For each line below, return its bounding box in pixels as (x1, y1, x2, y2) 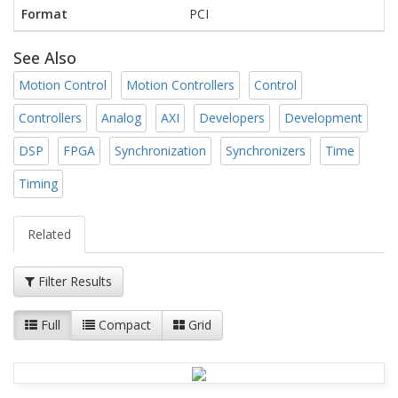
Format (21, 4, 68, 22)
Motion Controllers (126, 76, 235, 94)
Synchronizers (226, 142, 306, 160)
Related (28, 226, 71, 243)
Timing (19, 175, 58, 193)
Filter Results (35, 273, 112, 291)
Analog (101, 109, 141, 127)
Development (284, 109, 362, 127)
